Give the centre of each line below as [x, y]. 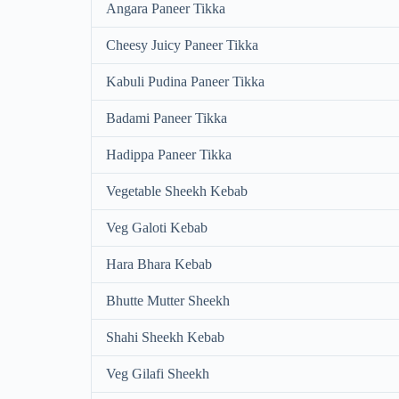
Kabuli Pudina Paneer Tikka [185, 82]
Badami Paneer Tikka [167, 118]
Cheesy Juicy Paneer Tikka [182, 45]
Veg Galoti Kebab [157, 228]
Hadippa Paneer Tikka [169, 155]
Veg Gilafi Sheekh [158, 374]
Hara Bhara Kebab [159, 265]
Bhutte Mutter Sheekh [168, 301]
